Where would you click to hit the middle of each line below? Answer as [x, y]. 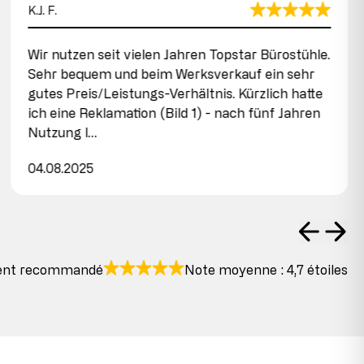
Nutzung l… [63, 132]
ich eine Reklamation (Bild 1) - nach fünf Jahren [174, 113]
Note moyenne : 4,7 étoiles [266, 269]
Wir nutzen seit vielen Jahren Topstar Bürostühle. [179, 54]
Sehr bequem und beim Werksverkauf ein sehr [171, 74]
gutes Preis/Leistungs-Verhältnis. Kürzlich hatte [175, 93]
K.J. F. [43, 10]
